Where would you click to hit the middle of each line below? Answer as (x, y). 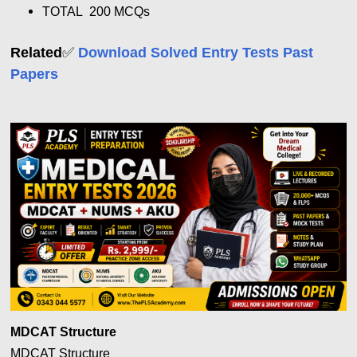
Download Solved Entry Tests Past (196, 52)
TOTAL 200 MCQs (96, 11)
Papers (35, 74)
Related (37, 52)
